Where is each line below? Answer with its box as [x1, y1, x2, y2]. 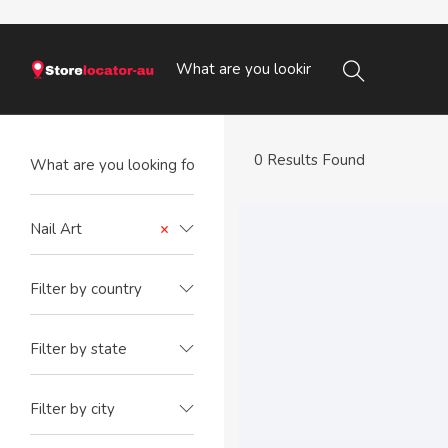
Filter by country [30, 279, 142, 299]
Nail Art [30, 219, 82, 239]
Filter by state [30, 339, 127, 359]
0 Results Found [254, 150, 365, 170]
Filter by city [30, 399, 115, 419]
